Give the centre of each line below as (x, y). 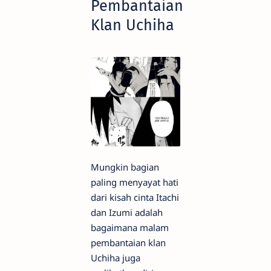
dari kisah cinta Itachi (135, 197)
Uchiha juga (116, 257)
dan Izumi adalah (127, 212)
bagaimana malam (130, 227)
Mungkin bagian (125, 167)
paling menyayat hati (135, 182)
